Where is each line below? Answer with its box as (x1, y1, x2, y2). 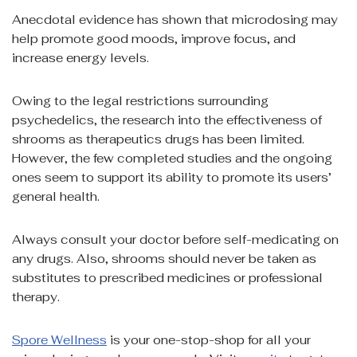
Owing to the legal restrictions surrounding (12, 93, 269, 109)
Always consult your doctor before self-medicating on (12, 232, 339, 248)
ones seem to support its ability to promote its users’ (12, 170, 331, 186)
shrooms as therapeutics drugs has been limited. (12, 131, 304, 147)
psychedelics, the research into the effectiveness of (12, 112, 322, 128)
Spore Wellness (12, 332, 107, 348)
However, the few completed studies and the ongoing (12, 151, 332, 167)
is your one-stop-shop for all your (107, 332, 311, 348)
